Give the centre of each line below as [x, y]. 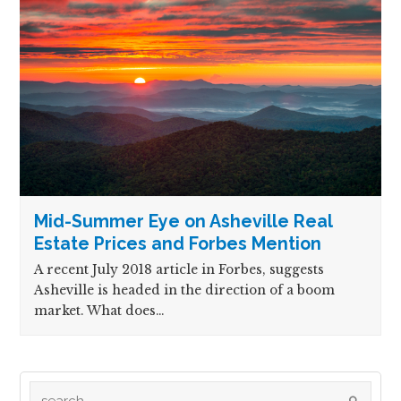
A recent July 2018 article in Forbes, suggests [179, 269]
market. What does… [99, 311]
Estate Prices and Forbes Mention [178, 243]
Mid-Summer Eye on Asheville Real [183, 221]
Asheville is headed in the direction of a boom [185, 290]
